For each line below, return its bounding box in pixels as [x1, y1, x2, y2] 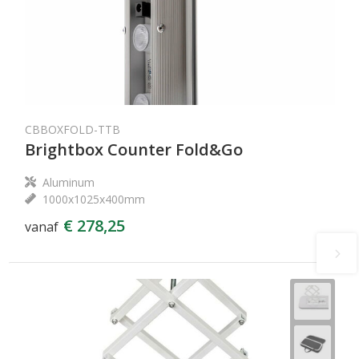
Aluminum [42, 175, 95, 190]
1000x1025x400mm [42, 192, 145, 207]
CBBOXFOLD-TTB [24, 122, 120, 137]
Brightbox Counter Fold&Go [24, 139, 243, 160]
